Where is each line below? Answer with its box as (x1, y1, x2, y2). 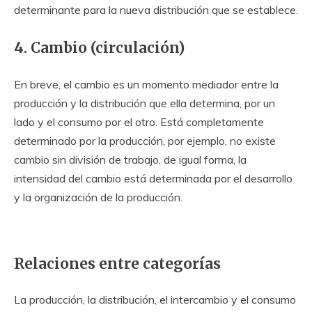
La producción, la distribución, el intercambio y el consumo (14, 292, 296, 307)
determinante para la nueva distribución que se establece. (14, 3, 298, 17)
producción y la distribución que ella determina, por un (14, 95, 275, 110)
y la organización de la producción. (14, 189, 182, 204)
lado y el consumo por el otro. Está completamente (14, 114, 264, 129)
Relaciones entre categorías (14, 254, 221, 273)
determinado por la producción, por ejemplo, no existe (14, 133, 276, 148)
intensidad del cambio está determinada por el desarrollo (14, 171, 292, 185)
